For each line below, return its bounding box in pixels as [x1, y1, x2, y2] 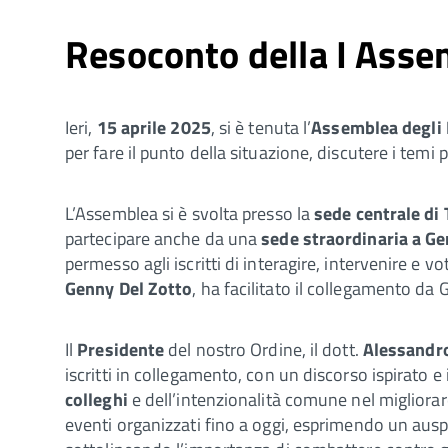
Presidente [77, 335, 169, 363]
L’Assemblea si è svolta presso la [65, 199, 315, 227]
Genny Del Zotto [65, 274, 193, 302]
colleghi [65, 385, 128, 413]
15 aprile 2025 [96, 113, 211, 141]
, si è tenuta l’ [210, 113, 312, 141]
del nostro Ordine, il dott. [168, 335, 359, 363]
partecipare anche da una [65, 224, 262, 252]
